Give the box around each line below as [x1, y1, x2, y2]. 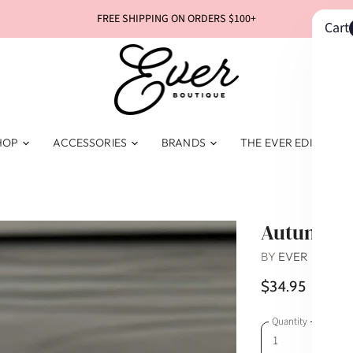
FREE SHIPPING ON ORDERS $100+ [97, 11, 256, 27]
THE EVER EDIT [240, 136, 322, 150]
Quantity [272, 314, 308, 329]
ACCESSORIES [53, 136, 130, 150]
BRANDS [162, 136, 209, 150]
